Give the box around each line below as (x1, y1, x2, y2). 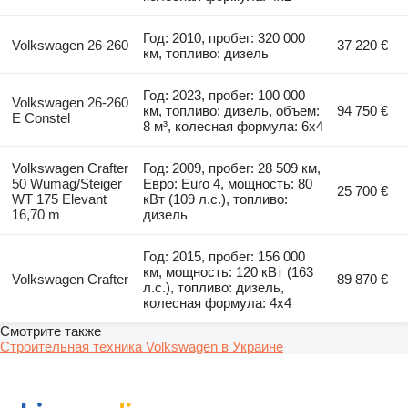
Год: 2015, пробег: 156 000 (143, 248, 306, 264)
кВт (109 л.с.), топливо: (143, 190, 289, 207)
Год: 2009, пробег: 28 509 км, (143, 159, 321, 176)
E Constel (11, 109, 70, 126)
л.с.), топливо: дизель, (143, 279, 285, 295)
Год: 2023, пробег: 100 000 (143, 87, 306, 103)
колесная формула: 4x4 (143, 294, 292, 311)
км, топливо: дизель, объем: (143, 102, 321, 118)
